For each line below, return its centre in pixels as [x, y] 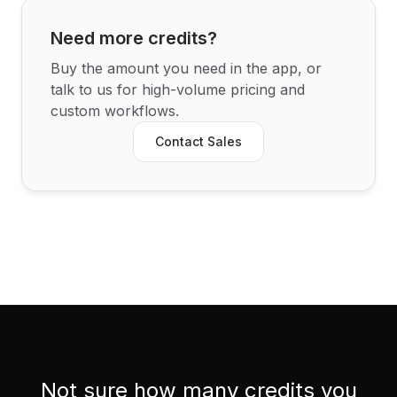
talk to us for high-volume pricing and [178, 90]
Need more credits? [134, 38]
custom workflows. [115, 111]
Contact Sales [198, 141]
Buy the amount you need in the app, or [186, 68]
